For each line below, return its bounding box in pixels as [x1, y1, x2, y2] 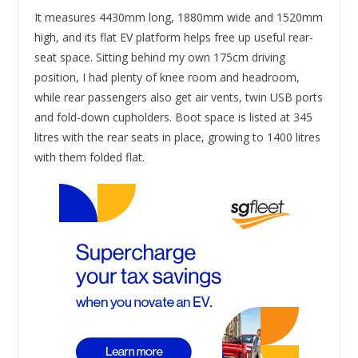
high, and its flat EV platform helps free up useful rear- [34, 30, 313, 46]
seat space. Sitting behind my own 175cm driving [34, 50, 285, 66]
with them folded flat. [34, 149, 145, 165]
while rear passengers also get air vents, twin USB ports [34, 89, 323, 105]
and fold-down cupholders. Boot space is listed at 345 [34, 109, 312, 125]
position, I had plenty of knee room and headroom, [34, 70, 300, 86]
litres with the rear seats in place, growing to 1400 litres [34, 129, 320, 145]
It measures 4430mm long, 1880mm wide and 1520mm [34, 10, 323, 26]
